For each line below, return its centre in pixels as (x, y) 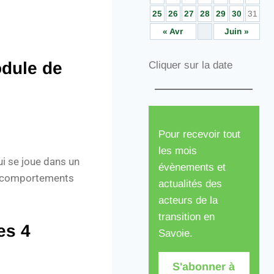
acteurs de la (188, 200)
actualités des (190, 183)
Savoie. (175, 233)
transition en (186, 217)
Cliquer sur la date (190, 65)
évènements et (192, 167)
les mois (177, 150)
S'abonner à (204, 266)
